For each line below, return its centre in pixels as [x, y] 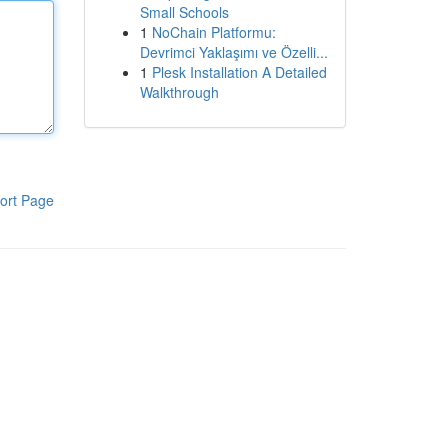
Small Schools [184, 12]
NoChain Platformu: [213, 32]
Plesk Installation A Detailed [239, 72]
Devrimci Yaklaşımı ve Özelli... [233, 52]
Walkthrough [179, 92]
